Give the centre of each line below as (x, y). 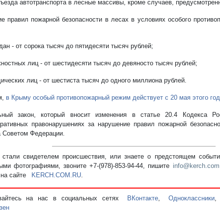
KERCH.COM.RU (56, 175)
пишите (161, 165)
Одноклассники (192, 198)
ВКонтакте (143, 198)
